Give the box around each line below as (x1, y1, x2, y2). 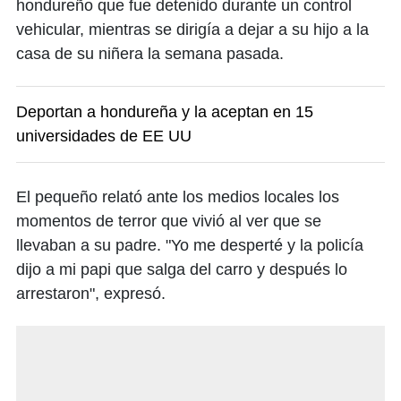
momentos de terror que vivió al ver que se (16, 212, 321, 231)
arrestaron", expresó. (16, 285, 166, 303)
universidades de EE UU (16, 127, 192, 146)
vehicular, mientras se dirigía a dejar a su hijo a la (16, 21, 369, 39)
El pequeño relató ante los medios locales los (16, 188, 339, 207)
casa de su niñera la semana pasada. (16, 45, 284, 64)
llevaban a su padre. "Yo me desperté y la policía (16, 236, 363, 255)
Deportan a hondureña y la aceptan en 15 (16, 103, 313, 122)
